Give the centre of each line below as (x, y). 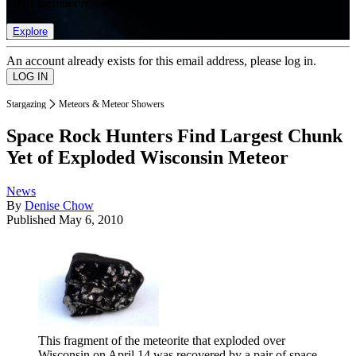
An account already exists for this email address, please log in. (161, 60)
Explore (30, 31)
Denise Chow (59, 206)
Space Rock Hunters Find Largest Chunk (174, 136)
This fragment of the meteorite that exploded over (162, 341)
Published (33, 220)
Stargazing (26, 104)
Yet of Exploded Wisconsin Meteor (147, 158)
